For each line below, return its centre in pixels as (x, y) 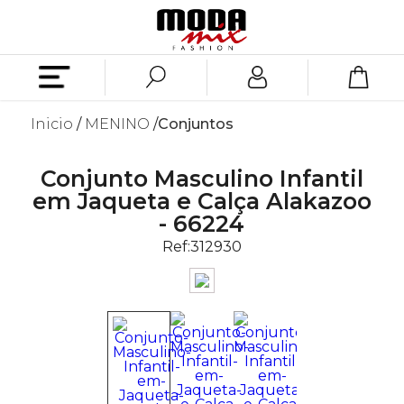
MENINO (117, 124)
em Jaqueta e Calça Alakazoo (202, 201)
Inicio (51, 124)
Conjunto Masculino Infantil (202, 179)
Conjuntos (195, 124)
